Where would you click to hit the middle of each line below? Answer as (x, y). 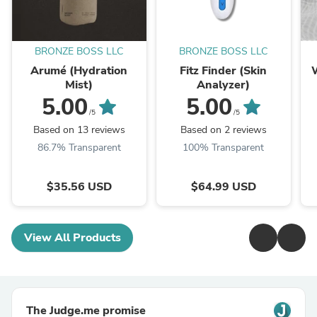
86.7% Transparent (79, 148)
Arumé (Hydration (79, 71)
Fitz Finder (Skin (224, 71)
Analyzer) (224, 85)
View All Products (72, 238)
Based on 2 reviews (223, 130)
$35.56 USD (79, 187)
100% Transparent (224, 148)
